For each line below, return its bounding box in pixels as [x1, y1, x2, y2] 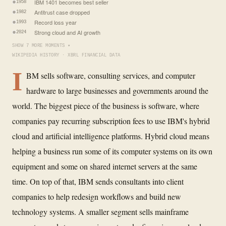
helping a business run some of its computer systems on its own [12, 145, 212, 156]
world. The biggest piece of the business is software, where [12, 100, 199, 111]
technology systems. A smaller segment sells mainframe [12, 206, 189, 217]
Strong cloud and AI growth [34, 28, 100, 36]
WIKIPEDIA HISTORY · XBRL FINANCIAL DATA [12, 52, 121, 58]
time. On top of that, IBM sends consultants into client [12, 176, 184, 187]
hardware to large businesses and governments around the [26, 85, 208, 96]
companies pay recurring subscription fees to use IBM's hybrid [12, 115, 210, 126]
